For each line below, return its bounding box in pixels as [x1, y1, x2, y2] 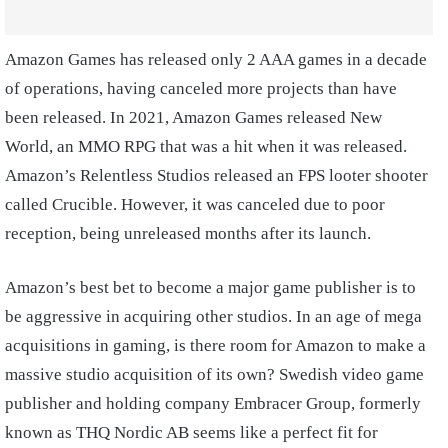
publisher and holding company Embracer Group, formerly [5, 394, 421, 414]
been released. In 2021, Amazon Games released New [5, 108, 382, 128]
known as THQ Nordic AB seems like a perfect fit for [5, 423, 378, 443]
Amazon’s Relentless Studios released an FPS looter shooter [5, 166, 428, 186]
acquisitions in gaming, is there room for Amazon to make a [5, 336, 426, 356]
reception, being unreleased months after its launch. [5, 224, 371, 244]
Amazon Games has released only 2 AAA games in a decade [5, 50, 427, 70]
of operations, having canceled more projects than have [5, 79, 397, 99]
